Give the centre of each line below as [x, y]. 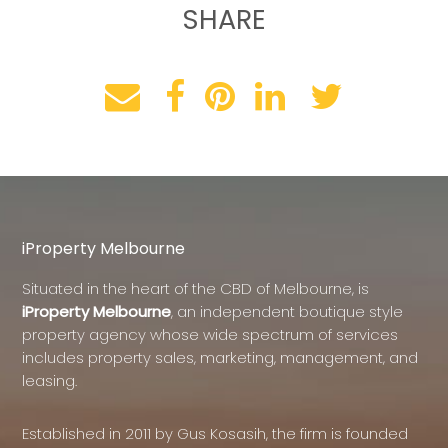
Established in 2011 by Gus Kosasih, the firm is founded [215, 433]
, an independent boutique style [287, 311]
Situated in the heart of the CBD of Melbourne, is [196, 288]
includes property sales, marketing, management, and [220, 357]
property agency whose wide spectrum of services [210, 334]
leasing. [50, 380]
